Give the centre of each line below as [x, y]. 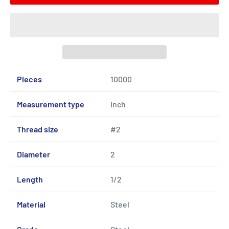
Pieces [29, 79]
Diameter [33, 154]
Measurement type [50, 104]
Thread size [37, 129]
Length [30, 179]
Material [31, 204]
